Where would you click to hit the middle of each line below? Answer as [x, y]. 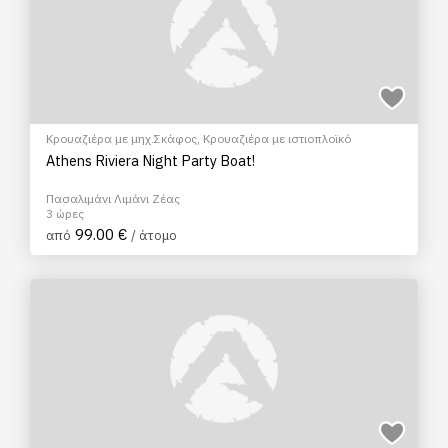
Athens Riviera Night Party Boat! [150, 160]
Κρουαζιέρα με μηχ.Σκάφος [121, 138]
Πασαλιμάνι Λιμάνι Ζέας [113, 198]
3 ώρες [65, 213]
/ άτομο [154, 235]
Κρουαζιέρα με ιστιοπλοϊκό [277, 138]
